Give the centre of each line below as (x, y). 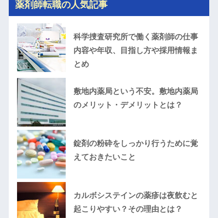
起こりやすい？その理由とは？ (128, 209)
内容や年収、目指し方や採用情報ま (136, 50)
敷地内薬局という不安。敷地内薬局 (136, 91)
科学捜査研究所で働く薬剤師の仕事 (136, 36)
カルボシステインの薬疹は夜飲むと (136, 195)
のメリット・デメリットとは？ (128, 105)
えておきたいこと (104, 157)
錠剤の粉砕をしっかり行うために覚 (136, 143)
